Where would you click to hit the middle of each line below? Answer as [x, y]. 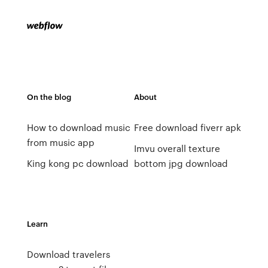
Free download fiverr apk [187, 127]
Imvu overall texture [177, 148]
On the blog [49, 97]
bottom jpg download [181, 163]
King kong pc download [77, 163]
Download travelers [68, 254]
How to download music [78, 127]
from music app [60, 142]
